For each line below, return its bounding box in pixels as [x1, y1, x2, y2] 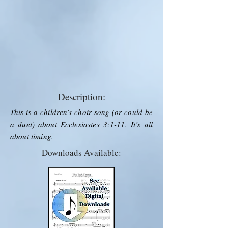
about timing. [10, 131, 53, 141]
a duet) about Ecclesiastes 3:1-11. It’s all [10, 119, 153, 129]
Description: [58, 90, 105, 103]
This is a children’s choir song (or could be [10, 106, 153, 117]
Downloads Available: [42, 146, 121, 158]
